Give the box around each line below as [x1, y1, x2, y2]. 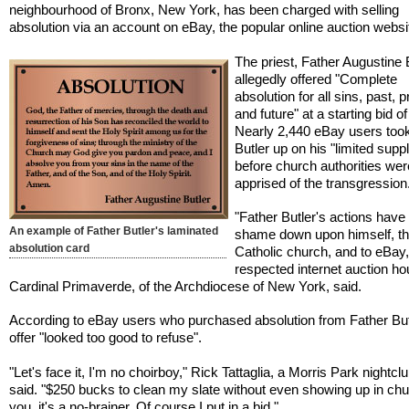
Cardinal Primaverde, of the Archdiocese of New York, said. [9, 278, 362, 295]
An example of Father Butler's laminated [9, 224, 219, 237]
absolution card [9, 241, 90, 255]
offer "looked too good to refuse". [9, 330, 203, 346]
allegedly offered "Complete [235, 70, 398, 87]
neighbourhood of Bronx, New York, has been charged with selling [9, 2, 400, 18]
